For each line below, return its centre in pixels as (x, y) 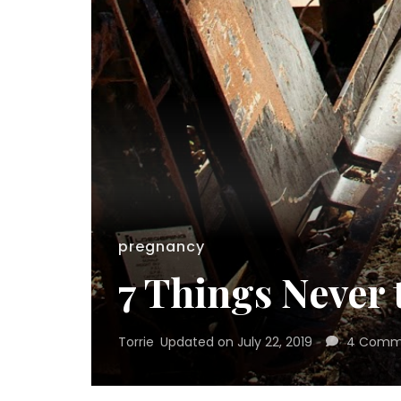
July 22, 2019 (275, 341)
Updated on (199, 341)
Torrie (136, 341)
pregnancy (162, 246)
